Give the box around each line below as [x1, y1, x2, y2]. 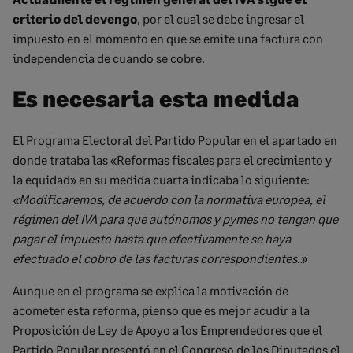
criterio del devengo [13, 11, 137, 26]
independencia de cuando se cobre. [13, 50, 205, 65]
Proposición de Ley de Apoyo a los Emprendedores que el [13, 322, 322, 338]
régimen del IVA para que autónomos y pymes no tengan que [13, 211, 338, 227]
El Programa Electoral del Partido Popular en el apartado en [13, 132, 337, 148]
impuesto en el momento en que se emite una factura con [13, 31, 323, 46]
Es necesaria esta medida [13, 85, 299, 113]
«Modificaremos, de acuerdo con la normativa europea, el [13, 191, 325, 207]
